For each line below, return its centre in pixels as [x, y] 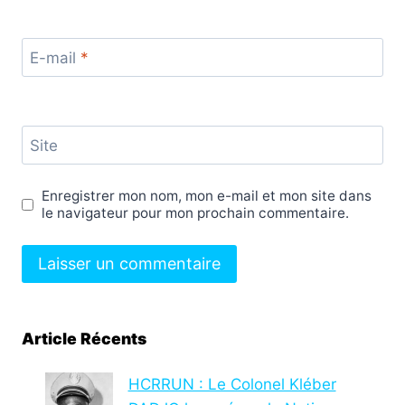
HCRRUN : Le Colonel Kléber [232, 385]
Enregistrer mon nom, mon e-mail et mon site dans [207, 196]
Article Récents [84, 339]
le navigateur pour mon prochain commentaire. [196, 213]
